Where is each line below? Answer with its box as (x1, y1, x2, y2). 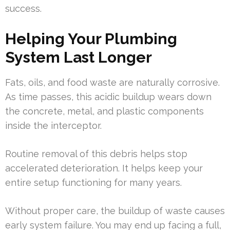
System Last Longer (5, 48, 152, 67)
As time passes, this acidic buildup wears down (5, 91, 212, 103)
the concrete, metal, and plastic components (5, 106, 204, 117)
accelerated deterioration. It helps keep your (5, 163, 203, 174)
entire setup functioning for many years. (5, 177, 182, 188)
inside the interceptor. (5, 120, 102, 131)
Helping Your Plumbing (5, 30, 177, 48)
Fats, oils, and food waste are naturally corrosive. (5, 77, 220, 88)
